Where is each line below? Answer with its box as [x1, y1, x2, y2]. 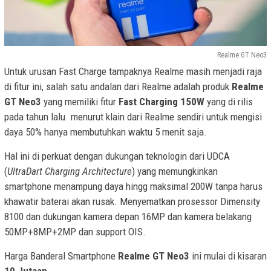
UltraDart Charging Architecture [7, 165, 132, 177]
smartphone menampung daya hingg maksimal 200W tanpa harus [4, 180, 263, 192]
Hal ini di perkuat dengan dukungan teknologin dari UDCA [4, 149, 230, 162]
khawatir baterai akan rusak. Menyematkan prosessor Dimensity [4, 195, 260, 207]
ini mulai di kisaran [192, 249, 267, 262]
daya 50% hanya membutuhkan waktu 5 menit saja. [4, 125, 207, 138]
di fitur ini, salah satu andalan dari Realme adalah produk [4, 80, 232, 93]
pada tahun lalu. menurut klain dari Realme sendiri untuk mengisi [4, 110, 262, 123]
